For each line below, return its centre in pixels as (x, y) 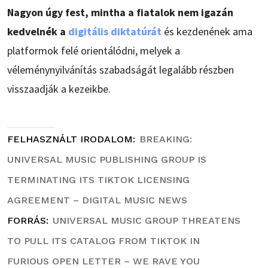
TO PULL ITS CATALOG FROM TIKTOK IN (103, 241)
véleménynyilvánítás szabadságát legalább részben (121, 70)
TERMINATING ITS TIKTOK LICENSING (98, 180)
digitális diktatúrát (115, 32)
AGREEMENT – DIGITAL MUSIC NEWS (97, 200)
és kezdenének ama (207, 32)
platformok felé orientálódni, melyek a (94, 51)
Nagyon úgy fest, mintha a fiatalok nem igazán (120, 13)
